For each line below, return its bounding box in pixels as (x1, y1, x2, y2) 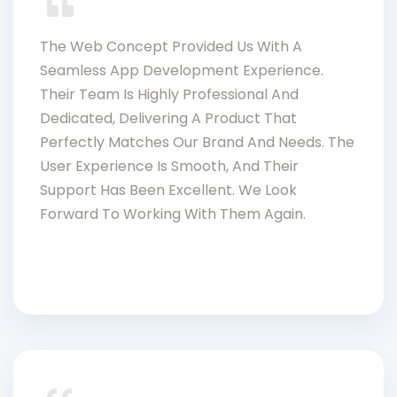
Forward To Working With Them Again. (40, 203, 306, 224)
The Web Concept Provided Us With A (40, 35, 302, 57)
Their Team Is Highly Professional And (40, 83, 299, 105)
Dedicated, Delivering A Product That (40, 107, 297, 128)
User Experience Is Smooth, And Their (40, 155, 299, 176)
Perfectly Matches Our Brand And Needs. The (40, 131, 354, 152)
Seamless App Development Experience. (40, 59, 323, 81)
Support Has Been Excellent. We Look (40, 179, 297, 200)
